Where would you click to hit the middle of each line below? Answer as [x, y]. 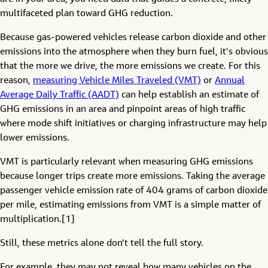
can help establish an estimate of [189, 95]
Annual [230, 81]
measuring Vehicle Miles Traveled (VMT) [117, 81]
